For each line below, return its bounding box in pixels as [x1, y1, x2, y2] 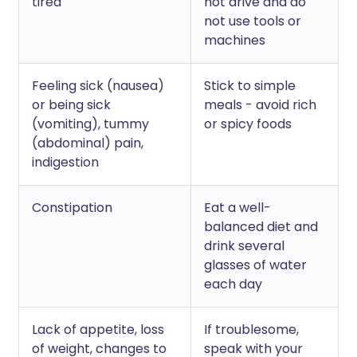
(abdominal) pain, [32, 134, 143, 152]
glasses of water [204, 256, 307, 274]
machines [204, 31, 265, 49]
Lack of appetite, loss [32, 320, 164, 339]
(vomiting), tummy [32, 115, 149, 133]
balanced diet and [204, 218, 318, 236]
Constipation [32, 198, 112, 217]
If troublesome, [204, 320, 299, 339]
